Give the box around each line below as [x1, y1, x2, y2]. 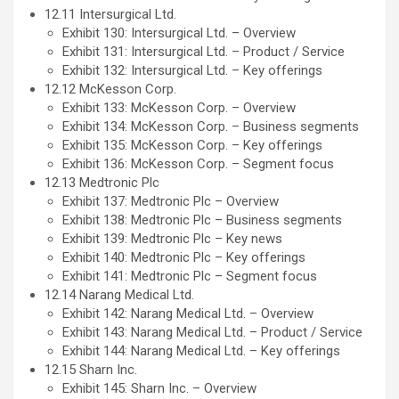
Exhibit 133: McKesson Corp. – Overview [62, 100, 296, 117]
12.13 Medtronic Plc [45, 175, 163, 191]
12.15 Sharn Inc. [45, 362, 141, 379]
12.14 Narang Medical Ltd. [45, 287, 198, 304]
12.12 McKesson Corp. [45, 81, 180, 98]
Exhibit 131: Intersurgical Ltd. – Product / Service [62, 44, 345, 61]
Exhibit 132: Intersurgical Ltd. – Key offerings [62, 62, 322, 79]
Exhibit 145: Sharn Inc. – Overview [62, 380, 256, 397]
